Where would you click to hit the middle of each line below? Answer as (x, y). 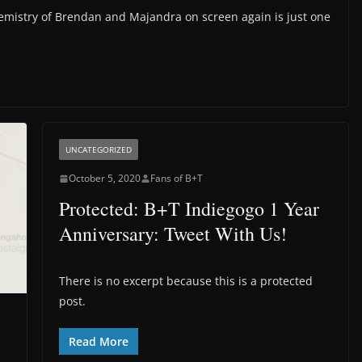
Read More (98, 342)
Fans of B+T (176, 179)
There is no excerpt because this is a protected (185, 281)
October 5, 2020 (104, 179)
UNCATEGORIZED (98, 150)
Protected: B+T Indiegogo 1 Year (189, 209)
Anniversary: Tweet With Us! (173, 234)
